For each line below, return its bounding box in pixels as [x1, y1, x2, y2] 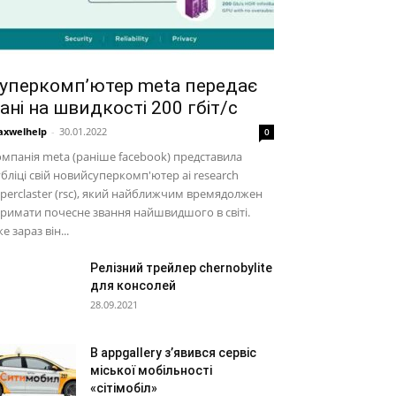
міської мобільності [90, 363, 212, 377]
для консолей [90, 278, 176, 293]
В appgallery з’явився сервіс [90, 346, 256, 360]
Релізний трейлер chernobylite [90, 261, 272, 275]
